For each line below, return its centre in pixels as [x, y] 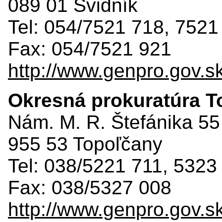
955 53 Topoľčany [85, 144]
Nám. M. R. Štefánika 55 [114, 122]
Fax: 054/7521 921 [90, 49]
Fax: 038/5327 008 [90, 187]
